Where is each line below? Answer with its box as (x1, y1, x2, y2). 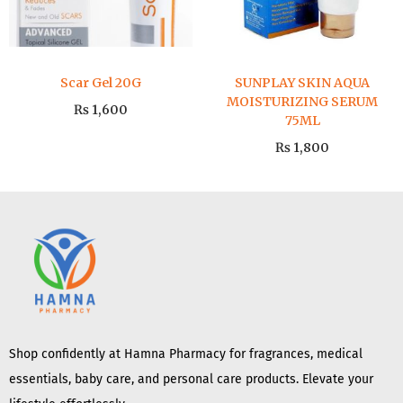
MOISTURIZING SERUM (227, 94, 378, 110)
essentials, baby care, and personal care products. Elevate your (9, 372, 373, 388)
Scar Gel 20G (60, 75, 141, 91)
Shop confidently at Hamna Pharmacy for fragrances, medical (9, 346, 363, 363)
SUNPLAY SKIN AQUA (235, 75, 370, 91)
